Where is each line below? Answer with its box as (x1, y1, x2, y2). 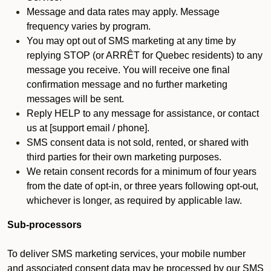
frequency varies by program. (27, 21, 151, 31)
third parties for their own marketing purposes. (27, 152, 221, 162)
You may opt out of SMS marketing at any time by (27, 36, 236, 46)
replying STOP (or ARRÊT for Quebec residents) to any (27, 50, 263, 60)
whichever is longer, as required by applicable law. (27, 195, 242, 206)
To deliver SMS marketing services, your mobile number (7, 249, 246, 259)
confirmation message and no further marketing (27, 79, 227, 90)
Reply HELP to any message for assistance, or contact (27, 108, 259, 119)
